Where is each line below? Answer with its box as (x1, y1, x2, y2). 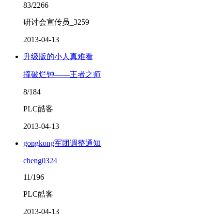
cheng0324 (23, 156, 57, 165)
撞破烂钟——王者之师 (23, 70, 101, 78)
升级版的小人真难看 (23, 52, 93, 61)
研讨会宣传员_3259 (23, 18, 89, 26)
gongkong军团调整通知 (23, 139, 101, 147)
